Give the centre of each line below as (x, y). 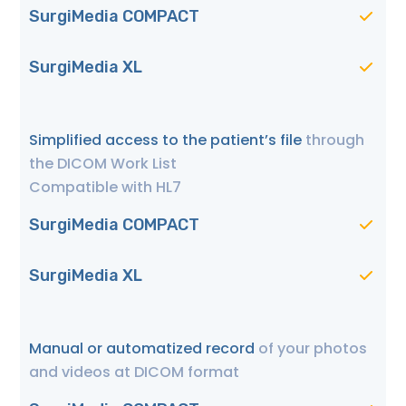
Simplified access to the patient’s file (167, 140)
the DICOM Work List (103, 164)
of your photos (313, 349)
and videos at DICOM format (134, 372)
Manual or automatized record (144, 349)
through (335, 140)
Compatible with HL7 (105, 188)
